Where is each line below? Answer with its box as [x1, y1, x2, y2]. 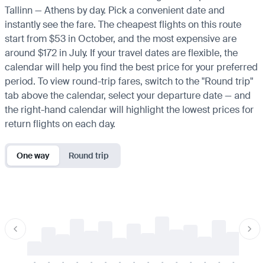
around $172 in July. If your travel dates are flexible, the [5, 46, 238, 59]
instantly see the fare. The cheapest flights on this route [5, 18, 241, 31]
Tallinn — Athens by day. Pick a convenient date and [5, 4, 225, 17]
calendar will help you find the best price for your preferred [5, 60, 258, 73]
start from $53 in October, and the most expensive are [5, 32, 237, 45]
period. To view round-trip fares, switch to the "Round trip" [5, 75, 253, 88]
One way [17, 150, 50, 161]
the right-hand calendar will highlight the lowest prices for [5, 103, 254, 116]
